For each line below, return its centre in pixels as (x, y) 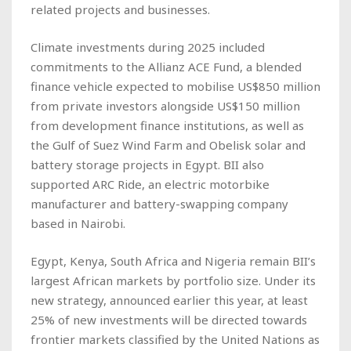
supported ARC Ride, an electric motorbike (150, 184)
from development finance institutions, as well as (167, 125)
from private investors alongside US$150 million (165, 105)
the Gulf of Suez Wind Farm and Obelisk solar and (168, 145)
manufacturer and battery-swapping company (159, 203)
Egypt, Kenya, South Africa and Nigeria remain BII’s (173, 261)
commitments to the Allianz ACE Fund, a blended (166, 66)
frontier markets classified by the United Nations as (175, 339)
